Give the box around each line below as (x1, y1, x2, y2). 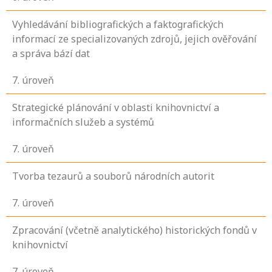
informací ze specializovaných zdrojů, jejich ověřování (12, 32, 257, 46)
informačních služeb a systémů (12, 115, 154, 129)
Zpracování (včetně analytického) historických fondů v (12, 223, 257, 237)
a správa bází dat (12, 47, 90, 61)
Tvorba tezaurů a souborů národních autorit (12, 169, 214, 183)
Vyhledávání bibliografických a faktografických (12, 18, 223, 32)
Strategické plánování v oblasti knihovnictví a (12, 101, 219, 115)
